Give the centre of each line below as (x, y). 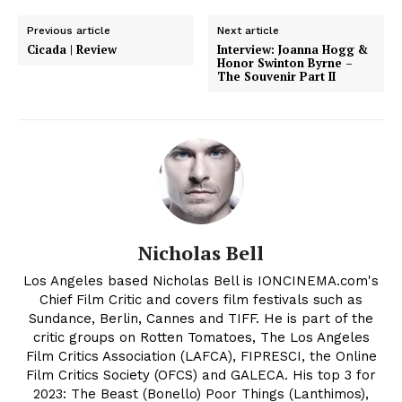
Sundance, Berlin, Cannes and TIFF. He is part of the (201, 319)
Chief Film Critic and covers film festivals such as (201, 300)
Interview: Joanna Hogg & (293, 50)
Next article (249, 31)
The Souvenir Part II (277, 77)
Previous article (69, 31)
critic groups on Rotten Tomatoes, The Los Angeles (201, 338)
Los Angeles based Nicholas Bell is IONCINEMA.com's (201, 281)
